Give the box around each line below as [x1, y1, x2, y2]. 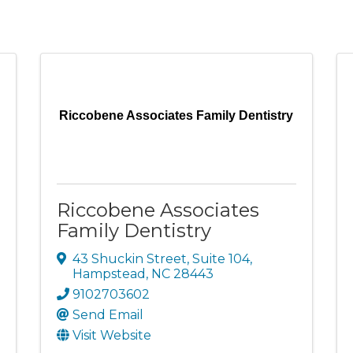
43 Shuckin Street [72, 251, 187, 266]
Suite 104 [191, 251, 250, 266]
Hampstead [72, 266, 146, 281]
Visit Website [72, 327, 151, 343]
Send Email [72, 307, 143, 322]
